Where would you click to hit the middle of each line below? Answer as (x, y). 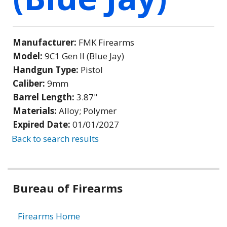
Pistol (92, 69)
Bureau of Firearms (68, 188)
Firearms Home (49, 216)
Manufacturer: (46, 42)
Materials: (36, 110)
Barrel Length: (45, 97)
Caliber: (30, 83)
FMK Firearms (106, 42)
